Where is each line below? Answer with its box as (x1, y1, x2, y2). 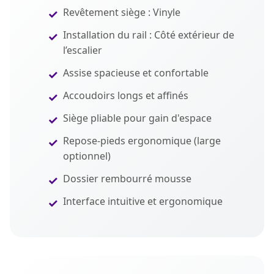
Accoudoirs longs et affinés (63, 89, 188, 102)
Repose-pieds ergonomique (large (63, 134, 221, 147)
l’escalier (63, 43, 102, 57)
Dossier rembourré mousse (63, 172, 191, 185)
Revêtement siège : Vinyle (63, 6, 180, 19)
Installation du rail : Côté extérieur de (63, 28, 234, 42)
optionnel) (63, 149, 111, 163)
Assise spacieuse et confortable (63, 66, 209, 80)
